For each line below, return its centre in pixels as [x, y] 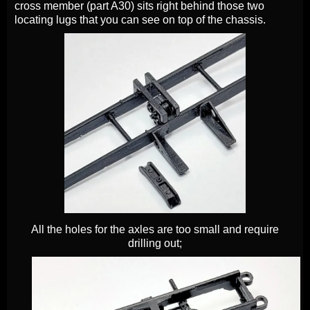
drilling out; [155, 244]
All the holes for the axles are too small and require [155, 230]
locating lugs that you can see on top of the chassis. [140, 20]
